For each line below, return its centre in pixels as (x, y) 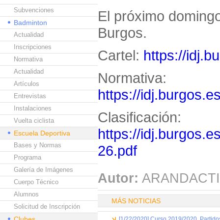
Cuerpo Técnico (36, 182)
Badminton (30, 23)
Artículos (27, 84)
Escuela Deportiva (42, 133)
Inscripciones (33, 47)
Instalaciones (33, 108)
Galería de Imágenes (43, 170)
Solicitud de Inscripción (47, 206)
